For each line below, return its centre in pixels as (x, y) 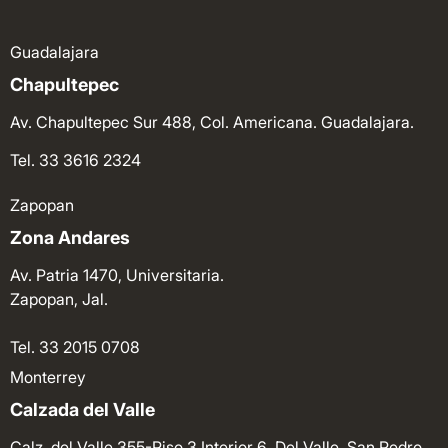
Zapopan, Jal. (59, 298)
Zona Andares (70, 237)
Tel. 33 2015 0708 (75, 346)
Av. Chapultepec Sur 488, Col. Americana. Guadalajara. (212, 121)
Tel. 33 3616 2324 (75, 160)
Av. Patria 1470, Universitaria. (117, 274)
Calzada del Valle (82, 409)
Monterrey (48, 376)
